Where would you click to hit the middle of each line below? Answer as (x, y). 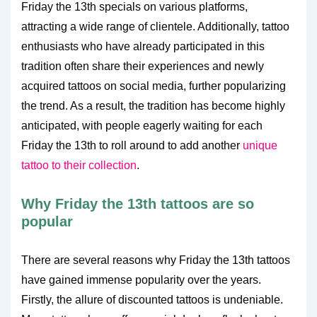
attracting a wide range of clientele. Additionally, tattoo (155, 27)
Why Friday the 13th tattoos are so (138, 204)
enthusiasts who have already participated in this (143, 46)
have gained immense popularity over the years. (141, 280)
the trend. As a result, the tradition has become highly (153, 106)
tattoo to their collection (79, 165)
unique (260, 145)
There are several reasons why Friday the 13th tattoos (156, 260)
